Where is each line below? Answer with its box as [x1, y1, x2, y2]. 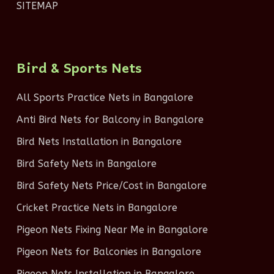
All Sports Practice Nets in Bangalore [16, 92, 193, 103]
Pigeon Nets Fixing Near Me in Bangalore [16, 224, 208, 235]
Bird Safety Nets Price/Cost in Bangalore [16, 180, 207, 191]
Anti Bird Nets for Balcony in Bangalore [16, 114, 204, 125]
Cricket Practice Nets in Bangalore [16, 202, 177, 213]
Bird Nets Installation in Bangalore [16, 136, 182, 147]
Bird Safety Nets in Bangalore [16, 158, 157, 169]
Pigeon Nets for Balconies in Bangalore [16, 246, 201, 257]
